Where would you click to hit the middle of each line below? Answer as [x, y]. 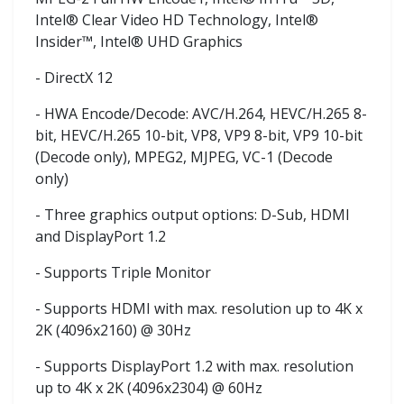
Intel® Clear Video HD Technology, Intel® [177, 19]
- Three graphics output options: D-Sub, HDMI [193, 214]
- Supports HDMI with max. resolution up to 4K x [199, 308]
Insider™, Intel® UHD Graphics [139, 41]
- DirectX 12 [74, 77]
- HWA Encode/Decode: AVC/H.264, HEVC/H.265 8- [201, 113]
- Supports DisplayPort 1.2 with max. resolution [194, 366]
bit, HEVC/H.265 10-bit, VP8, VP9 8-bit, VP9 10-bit [199, 135]
